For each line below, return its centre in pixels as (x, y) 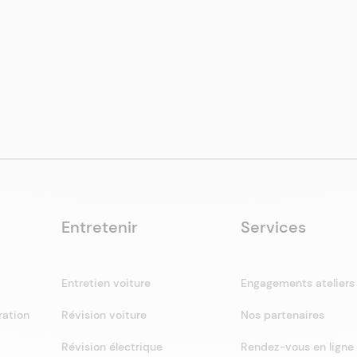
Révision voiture (104, 315)
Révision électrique (112, 347)
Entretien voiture (106, 283)
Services (274, 227)
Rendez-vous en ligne (298, 347)
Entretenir (99, 227)
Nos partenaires (283, 315)
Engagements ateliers (298, 283)
